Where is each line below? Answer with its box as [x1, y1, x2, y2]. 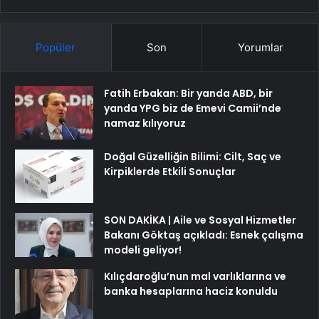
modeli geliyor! [104, 243, 182, 258]
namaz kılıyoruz [104, 116, 186, 131]
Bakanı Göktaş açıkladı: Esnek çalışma [104, 228, 303, 243]
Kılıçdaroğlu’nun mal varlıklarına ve [104, 269, 286, 284]
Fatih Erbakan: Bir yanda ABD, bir [104, 86, 273, 101]
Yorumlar [237, 41, 283, 55]
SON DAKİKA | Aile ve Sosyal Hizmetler [104, 213, 296, 228]
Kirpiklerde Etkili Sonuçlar [104, 164, 236, 179]
